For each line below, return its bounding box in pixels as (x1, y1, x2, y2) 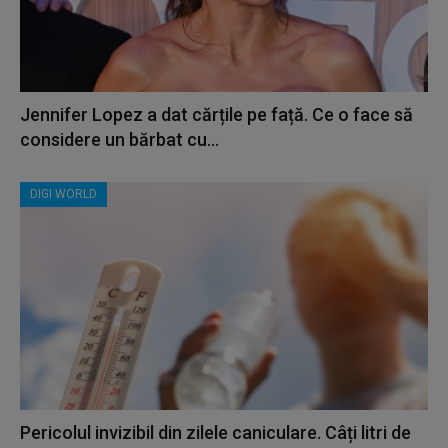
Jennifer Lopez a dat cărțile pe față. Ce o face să (20, 103, 413, 125)
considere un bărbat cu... (20, 128, 219, 150)
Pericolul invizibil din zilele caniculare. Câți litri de (20, 422, 411, 444)
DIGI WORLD (30, 186, 97, 201)
